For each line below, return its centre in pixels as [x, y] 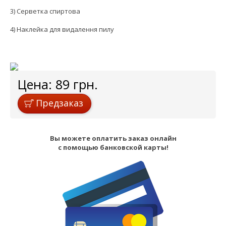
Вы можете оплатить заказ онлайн [113, 138]
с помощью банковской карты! [113, 147]
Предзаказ [60, 103]
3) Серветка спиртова [45, 11]
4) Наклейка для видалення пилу [62, 30]
